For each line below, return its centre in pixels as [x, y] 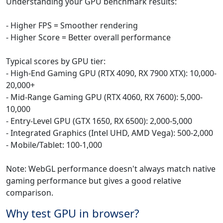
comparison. [30, 193]
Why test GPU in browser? [73, 213]
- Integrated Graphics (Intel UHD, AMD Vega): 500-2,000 [110, 133]
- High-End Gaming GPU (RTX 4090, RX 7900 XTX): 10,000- [111, 73]
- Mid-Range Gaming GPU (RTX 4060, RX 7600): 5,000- [104, 97]
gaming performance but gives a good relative [94, 181]
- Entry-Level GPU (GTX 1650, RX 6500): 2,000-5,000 [99, 121]
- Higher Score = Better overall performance [88, 38]
